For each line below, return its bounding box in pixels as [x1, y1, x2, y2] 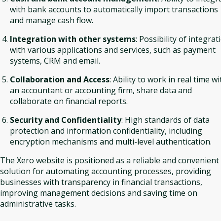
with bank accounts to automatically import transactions [10, 4, 218, 15]
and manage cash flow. [10, 15, 93, 26]
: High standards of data [121, 114, 210, 125]
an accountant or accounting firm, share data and [10, 85, 192, 96]
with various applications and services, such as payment [10, 44, 216, 55]
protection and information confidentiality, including [10, 125, 202, 136]
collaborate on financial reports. [10, 96, 128, 107]
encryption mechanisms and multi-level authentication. [10, 136, 212, 147]
